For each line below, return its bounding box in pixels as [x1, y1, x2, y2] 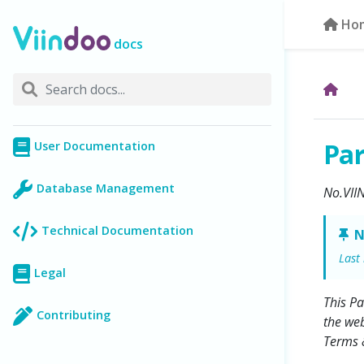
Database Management [37, 180, 175, 197]
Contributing [37, 307, 110, 323]
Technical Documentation [41, 223, 193, 239]
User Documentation [34, 138, 155, 154]
